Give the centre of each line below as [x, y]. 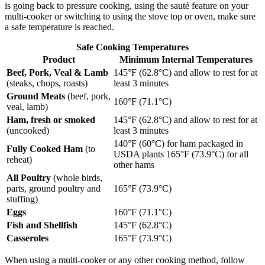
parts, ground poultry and [54, 188]
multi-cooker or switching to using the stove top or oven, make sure [130, 16]
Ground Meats [36, 96]
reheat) [19, 159]
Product [59, 59]
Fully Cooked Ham [45, 148]
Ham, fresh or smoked [51, 119]
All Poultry [29, 177]
